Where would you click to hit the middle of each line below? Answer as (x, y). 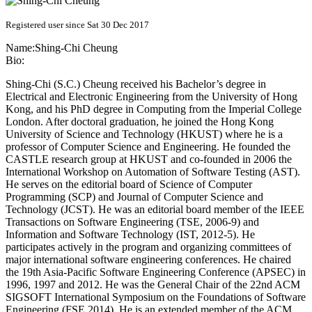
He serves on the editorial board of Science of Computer (129, 185)
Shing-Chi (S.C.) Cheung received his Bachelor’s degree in (136, 84)
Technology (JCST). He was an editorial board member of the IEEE (155, 210)
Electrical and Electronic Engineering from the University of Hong (151, 97)
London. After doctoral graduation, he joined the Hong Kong (140, 122)
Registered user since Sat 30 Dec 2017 (77, 25)
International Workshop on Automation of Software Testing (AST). (153, 172)
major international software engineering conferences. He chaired (148, 260)
